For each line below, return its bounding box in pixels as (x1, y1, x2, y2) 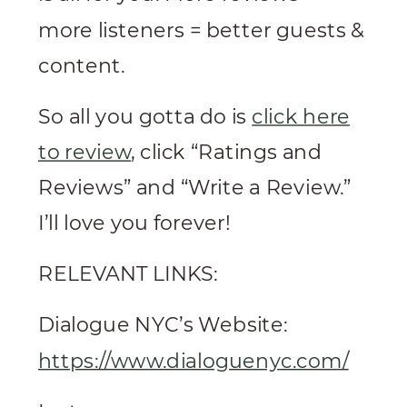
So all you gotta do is (38, 104, 253, 129)
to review (38, 140, 132, 165)
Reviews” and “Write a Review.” (38, 175, 352, 201)
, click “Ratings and (131, 140, 323, 165)
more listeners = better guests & (38, 18, 365, 43)
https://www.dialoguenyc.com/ (38, 349, 349, 373)
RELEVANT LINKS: (38, 262, 218, 287)
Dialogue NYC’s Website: (38, 313, 288, 338)
